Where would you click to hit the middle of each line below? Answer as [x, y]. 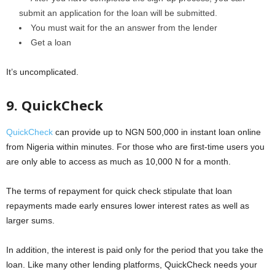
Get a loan [51, 42]
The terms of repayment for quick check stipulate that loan [119, 191]
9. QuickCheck [55, 105]
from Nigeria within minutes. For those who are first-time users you [135, 146]
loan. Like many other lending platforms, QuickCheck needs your [132, 264]
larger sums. [30, 220]
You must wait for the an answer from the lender [124, 27]
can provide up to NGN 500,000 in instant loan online [157, 132]
